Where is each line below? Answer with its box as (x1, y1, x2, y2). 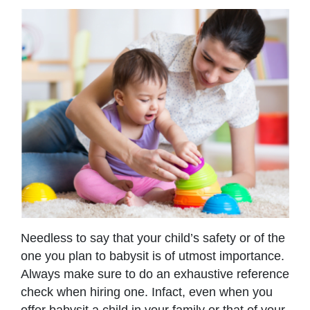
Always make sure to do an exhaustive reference (21, 266, 289, 281)
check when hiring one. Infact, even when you (21, 284, 273, 299)
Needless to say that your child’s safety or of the (21, 230, 285, 245)
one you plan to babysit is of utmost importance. (21, 248, 284, 263)
